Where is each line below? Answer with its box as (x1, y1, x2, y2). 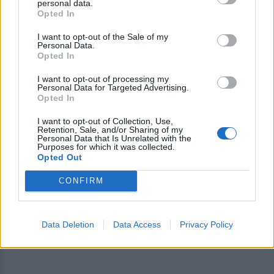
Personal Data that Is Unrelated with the (37, 133, 191, 143)
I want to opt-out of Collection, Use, (37, 116, 173, 126)
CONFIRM (58, 176, 104, 185)
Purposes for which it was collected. (37, 141, 175, 152)
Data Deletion (41, 219, 94, 229)
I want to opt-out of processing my (37, 73, 169, 84)
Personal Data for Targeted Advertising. (37, 82, 189, 92)
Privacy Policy (179, 219, 233, 229)
